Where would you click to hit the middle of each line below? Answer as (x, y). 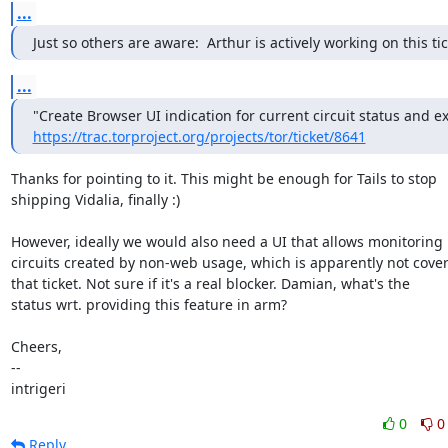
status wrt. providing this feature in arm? (148, 304)
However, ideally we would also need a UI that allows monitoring (226, 241)
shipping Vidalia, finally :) (95, 199)
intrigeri (38, 388)
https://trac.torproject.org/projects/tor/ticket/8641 (199, 136)
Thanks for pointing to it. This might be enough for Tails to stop (223, 178)
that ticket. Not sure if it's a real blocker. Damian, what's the (210, 283)
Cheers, (36, 346)
